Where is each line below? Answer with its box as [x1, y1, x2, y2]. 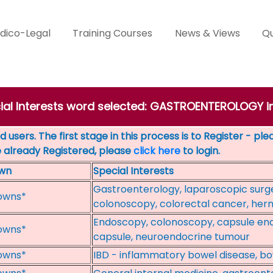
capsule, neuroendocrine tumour [93, 230, 250, 244]
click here [133, 144, 180, 158]
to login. [180, 144, 220, 158]
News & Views [174, 26, 240, 40]
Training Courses [73, 26, 153, 40]
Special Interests [93, 164, 174, 178]
